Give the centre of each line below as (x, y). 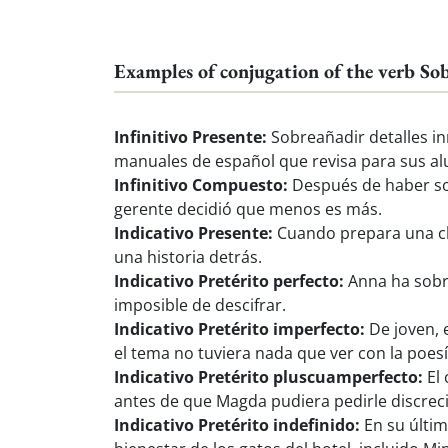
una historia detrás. (188, 256)
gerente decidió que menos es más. (248, 208)
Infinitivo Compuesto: (201, 184)
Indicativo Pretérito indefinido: (237, 424)
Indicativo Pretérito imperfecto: (239, 328)
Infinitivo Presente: (190, 136)
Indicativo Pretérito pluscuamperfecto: (268, 376)
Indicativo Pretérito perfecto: (229, 280)
